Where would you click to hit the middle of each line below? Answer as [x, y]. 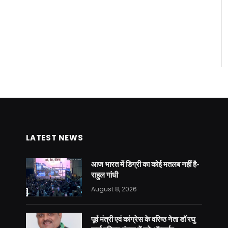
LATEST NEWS [54, 137]
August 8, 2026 [114, 189]
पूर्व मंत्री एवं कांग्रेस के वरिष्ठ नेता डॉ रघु [143, 219]
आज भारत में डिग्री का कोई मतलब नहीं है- [145, 164]
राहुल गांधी [104, 174]
